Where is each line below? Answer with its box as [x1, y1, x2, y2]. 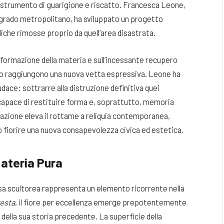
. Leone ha [145, 68, 180, 78]
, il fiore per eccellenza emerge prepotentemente [15, 197, 186, 207]
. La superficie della [95, 211, 162, 221]
